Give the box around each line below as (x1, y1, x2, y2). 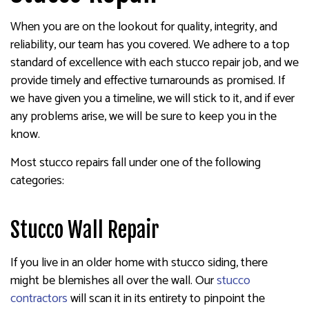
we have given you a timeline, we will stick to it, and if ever (10, 88, 295, 109)
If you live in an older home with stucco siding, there (10, 252, 268, 273)
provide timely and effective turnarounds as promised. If (10, 70, 285, 91)
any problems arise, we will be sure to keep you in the (10, 106, 277, 127)
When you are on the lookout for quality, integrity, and (10, 16, 277, 37)
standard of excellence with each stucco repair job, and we (10, 52, 299, 73)
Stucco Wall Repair (10, 217, 159, 243)
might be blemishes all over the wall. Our (10, 270, 217, 291)
